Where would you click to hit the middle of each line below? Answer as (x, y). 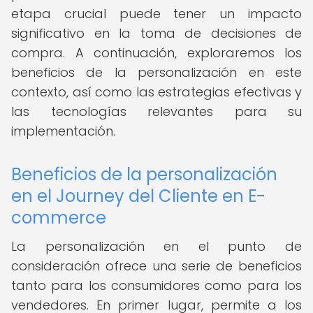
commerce (59, 218)
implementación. (63, 131)
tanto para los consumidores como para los (156, 285)
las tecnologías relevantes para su (156, 111)
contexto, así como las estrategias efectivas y (156, 92)
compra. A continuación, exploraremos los (156, 53)
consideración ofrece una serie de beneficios (156, 266)
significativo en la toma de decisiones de (156, 33)
